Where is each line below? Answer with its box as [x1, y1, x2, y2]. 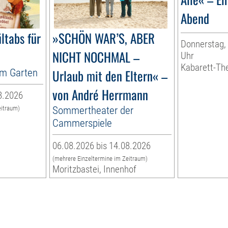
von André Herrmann [52, 85, 149, 104]
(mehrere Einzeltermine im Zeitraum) [52, 155, 148, 163]
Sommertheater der [52, 104, 134, 117]
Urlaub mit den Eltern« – [52, 66, 168, 85]
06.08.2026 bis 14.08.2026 [52, 140, 151, 152]
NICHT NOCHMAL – [52, 47, 140, 67]
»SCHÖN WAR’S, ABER [52, 28, 155, 48]
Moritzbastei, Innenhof [52, 163, 137, 176]
